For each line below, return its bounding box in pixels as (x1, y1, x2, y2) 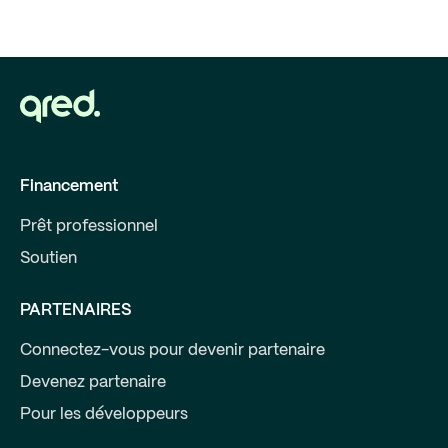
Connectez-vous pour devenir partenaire (20, 342, 325, 358)
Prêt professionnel (20, 218, 158, 234)
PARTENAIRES (20, 302, 131, 318)
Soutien (20, 250, 77, 266)
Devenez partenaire (20, 374, 166, 390)
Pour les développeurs (20, 406, 188, 422)
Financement (20, 178, 118, 194)
